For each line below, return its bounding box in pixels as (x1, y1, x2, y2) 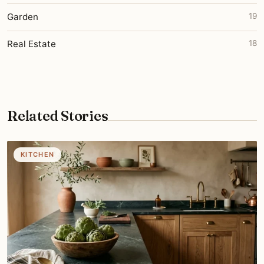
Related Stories (7, 107, 108, 124)
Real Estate (7, 38, 56, 50)
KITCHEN (21, 150, 55, 159)
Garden (7, 11, 38, 23)
